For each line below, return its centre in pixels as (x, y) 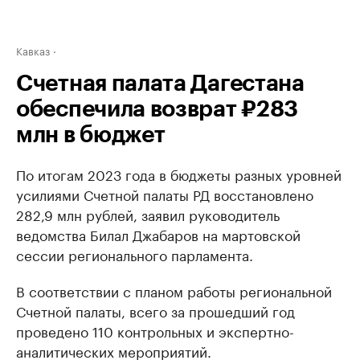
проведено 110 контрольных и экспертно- (155, 330)
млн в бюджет (91, 135)
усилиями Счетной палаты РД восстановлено (165, 194)
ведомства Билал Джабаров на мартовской (158, 234)
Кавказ (33, 50)
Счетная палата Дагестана (160, 84)
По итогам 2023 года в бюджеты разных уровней (179, 174)
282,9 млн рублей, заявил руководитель (148, 214)
